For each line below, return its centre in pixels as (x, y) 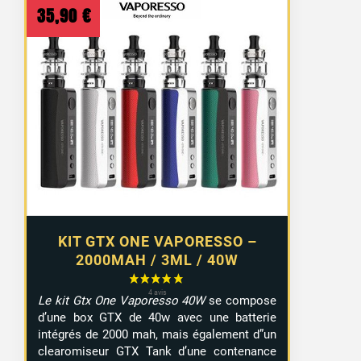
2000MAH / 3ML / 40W (158, 260)
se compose (241, 301)
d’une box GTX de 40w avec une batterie (158, 318)
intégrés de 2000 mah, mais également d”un (158, 335)
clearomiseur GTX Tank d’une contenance (158, 352)
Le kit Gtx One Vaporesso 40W (122, 301)
